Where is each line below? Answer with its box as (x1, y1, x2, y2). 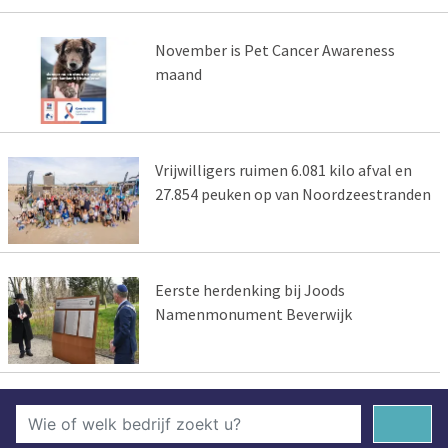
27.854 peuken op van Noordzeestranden (154, 184, 431, 205)
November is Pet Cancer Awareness (154, 40, 395, 61)
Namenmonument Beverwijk (154, 304, 352, 325)
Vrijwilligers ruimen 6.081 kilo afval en (154, 160, 412, 181)
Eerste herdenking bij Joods (154, 280, 345, 301)
